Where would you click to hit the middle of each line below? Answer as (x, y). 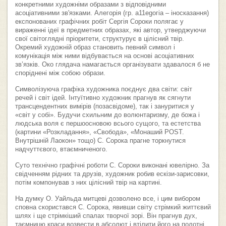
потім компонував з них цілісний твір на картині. (89, 182)
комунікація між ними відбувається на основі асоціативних (105, 56)
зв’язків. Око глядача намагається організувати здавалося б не (112, 64)
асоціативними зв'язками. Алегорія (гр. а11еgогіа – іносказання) (112, 13)
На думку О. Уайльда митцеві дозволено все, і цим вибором (108, 199)
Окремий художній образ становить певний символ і (95, 47)
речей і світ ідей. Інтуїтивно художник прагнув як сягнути (103, 98)
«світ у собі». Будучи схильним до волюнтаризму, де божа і (107, 115)
